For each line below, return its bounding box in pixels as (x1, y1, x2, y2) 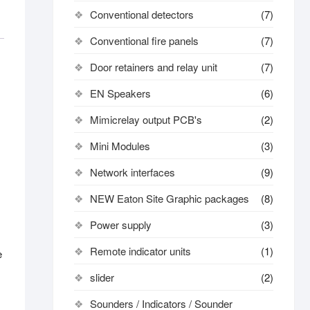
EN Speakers (90, 86, 151, 100)
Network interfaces (90, 165, 175, 179)
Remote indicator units (90, 244, 191, 258)
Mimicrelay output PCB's (90, 112, 202, 127)
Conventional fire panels (90, 33, 199, 48)
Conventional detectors (90, 7, 194, 21)
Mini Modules (90, 138, 150, 153)
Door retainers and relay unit (90, 60, 217, 74)
